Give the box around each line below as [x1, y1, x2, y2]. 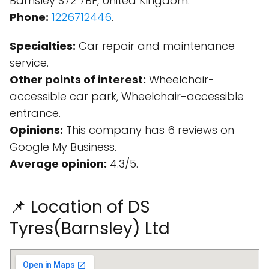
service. [10, 55, 49, 70]
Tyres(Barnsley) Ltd [10, 217, 170, 240]
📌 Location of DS [10, 195, 150, 219]
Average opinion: [10, 156, 107, 171]
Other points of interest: [10, 72, 146, 87]
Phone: [10, 10, 49, 25]
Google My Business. [10, 139, 116, 154]
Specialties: [10, 38, 76, 53]
